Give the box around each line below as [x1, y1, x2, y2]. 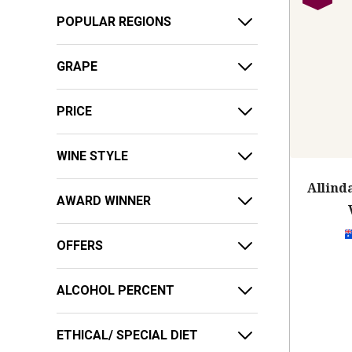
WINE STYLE [57, 148, 128, 164]
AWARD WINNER [57, 193, 151, 209]
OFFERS [57, 238, 103, 254]
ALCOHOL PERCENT [57, 283, 174, 299]
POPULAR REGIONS [57, 14, 171, 30]
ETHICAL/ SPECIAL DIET [57, 328, 198, 343]
